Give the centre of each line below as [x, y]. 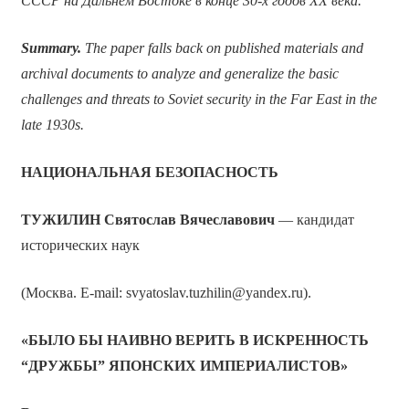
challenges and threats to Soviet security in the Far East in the [199, 100]
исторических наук [80, 246]
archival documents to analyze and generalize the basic [179, 74]
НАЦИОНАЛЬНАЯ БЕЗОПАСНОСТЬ [149, 173]
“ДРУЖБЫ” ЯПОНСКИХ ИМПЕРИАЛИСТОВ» [184, 366]
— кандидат [314, 220]
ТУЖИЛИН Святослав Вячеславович [147, 220]
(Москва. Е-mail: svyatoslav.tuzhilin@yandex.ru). [166, 293]
